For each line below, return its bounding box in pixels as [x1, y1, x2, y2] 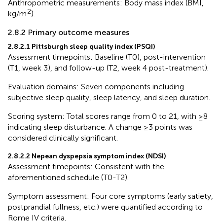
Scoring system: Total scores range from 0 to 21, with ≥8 [8, 111, 208, 121]
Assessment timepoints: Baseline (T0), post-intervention [8, 52, 206, 62]
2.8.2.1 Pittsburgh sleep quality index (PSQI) [8, 42, 155, 51]
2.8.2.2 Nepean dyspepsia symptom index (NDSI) [8, 151, 166, 160]
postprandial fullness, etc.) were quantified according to [8, 202, 203, 212]
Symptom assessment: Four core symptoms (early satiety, [8, 191, 213, 201]
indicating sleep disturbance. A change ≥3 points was [8, 122, 192, 132]
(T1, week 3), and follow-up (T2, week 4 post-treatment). [8, 63, 209, 73]
